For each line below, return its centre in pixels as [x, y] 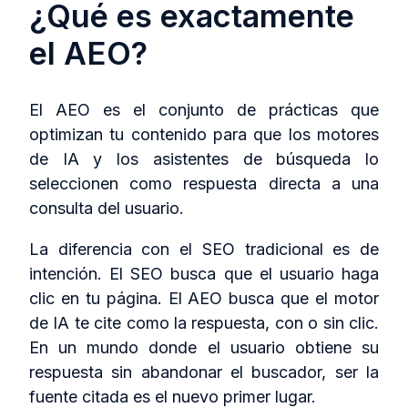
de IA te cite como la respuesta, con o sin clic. [204, 323]
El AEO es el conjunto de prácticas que [204, 110]
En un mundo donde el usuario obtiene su [204, 348]
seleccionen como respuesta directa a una [204, 184]
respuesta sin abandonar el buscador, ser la [204, 372]
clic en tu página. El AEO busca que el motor [204, 299]
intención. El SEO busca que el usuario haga [204, 274]
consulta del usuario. [107, 209]
